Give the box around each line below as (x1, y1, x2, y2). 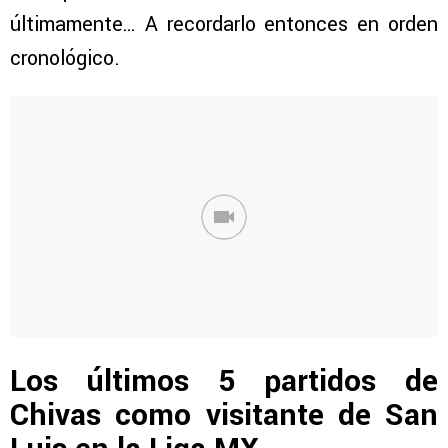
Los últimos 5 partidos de (10, 359, 438, 403)
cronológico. (10, 44, 120, 74)
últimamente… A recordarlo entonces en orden (10, 10, 438, 40)
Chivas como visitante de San (10, 393, 438, 437)
